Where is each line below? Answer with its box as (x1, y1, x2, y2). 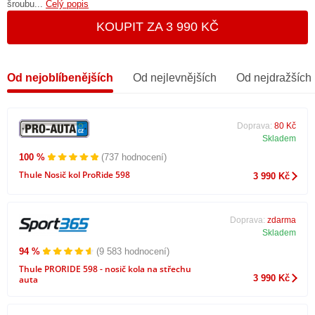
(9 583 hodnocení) (96, 246, 169, 257)
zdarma (266, 214, 296, 225)
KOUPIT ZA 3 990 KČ (96, 20, 219, 34)
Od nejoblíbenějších (7, 71, 113, 84)
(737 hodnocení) (101, 151, 167, 162)
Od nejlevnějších (133, 71, 217, 84)
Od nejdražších (236, 71, 311, 84)
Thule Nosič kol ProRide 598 (19, 168, 130, 181)
